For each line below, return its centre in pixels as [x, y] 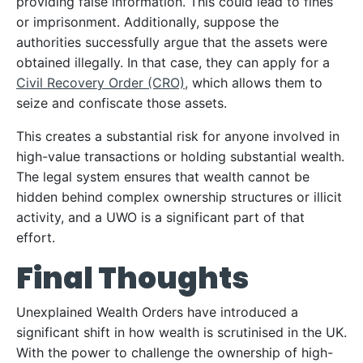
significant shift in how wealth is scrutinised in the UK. [181, 332]
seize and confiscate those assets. [122, 103]
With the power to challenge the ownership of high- [175, 352]
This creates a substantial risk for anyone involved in [178, 136]
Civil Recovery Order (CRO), [102, 83]
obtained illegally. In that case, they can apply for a [173, 62]
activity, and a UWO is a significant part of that [160, 217]
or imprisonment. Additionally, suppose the [147, 22]
